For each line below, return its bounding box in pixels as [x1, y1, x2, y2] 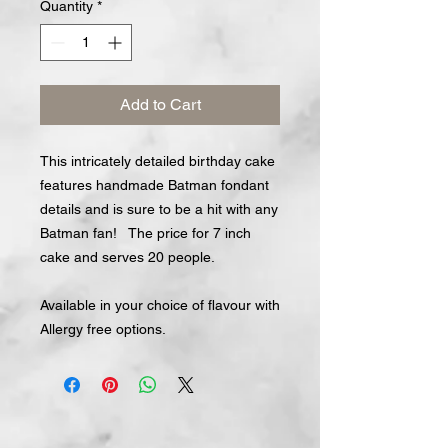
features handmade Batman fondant [40, 177, 269, 193]
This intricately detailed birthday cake [40, 153, 275, 169]
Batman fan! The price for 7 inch [40, 225, 251, 241]
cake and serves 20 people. [40, 249, 215, 265]
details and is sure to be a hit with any [40, 201, 278, 217]
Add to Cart [119, 95, 201, 114]
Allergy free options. [40, 321, 174, 337]
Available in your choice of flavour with [40, 297, 280, 313]
